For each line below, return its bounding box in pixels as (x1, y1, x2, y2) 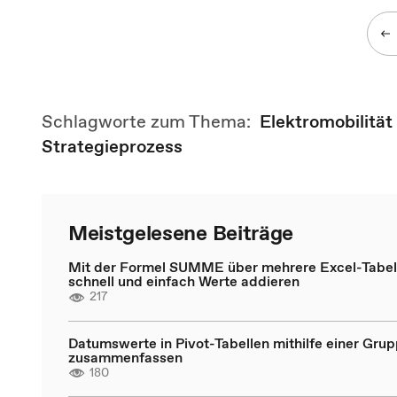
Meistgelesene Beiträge (68, 218, 293, 247)
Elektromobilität (260, 109, 393, 134)
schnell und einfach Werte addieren (68, 271, 300, 291)
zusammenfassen (68, 346, 183, 367)
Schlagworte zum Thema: (42, 109, 260, 134)
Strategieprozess (42, 134, 183, 159)
